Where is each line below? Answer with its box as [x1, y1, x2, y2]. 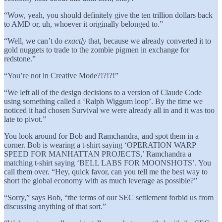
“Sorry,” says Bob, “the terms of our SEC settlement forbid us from [4, 193, 214, 202]
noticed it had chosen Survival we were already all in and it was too [4, 106, 215, 114]
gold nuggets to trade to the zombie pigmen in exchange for [4, 45, 189, 54]
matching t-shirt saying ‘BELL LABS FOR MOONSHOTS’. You [4, 158, 211, 167]
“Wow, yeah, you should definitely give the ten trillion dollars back [4, 10, 213, 19]
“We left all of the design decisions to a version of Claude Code [4, 88, 202, 97]
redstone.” [4, 54, 36, 63]
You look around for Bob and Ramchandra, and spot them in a [4, 131, 199, 140]
